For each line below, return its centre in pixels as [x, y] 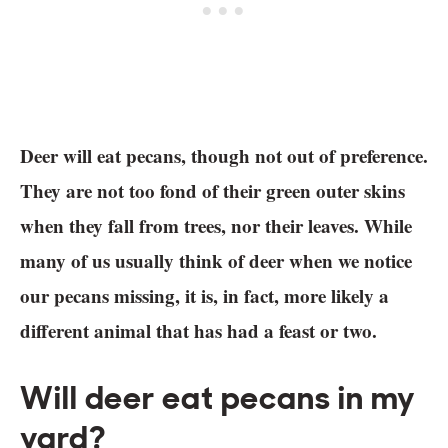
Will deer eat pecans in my [218, 398]
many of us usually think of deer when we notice [216, 261]
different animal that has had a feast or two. [198, 331]
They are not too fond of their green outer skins [212, 191]
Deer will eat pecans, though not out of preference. [224, 156]
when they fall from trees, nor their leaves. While [216, 226]
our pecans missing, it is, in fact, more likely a [204, 296]
